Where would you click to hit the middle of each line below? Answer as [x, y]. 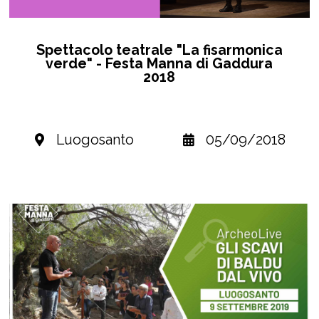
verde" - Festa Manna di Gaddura [159, 64]
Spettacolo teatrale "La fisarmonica [159, 50]
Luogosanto [95, 140]
